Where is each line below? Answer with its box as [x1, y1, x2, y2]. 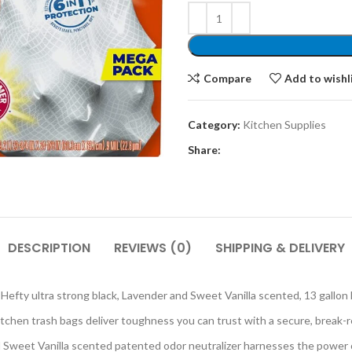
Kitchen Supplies [243, 118, 326, 131]
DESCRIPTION [7, 239, 90, 258]
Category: [188, 118, 240, 131]
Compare [203, 71, 251, 85]
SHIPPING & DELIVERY [214, 239, 345, 258]
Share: [188, 143, 221, 156]
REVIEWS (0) [113, 239, 192, 258]
